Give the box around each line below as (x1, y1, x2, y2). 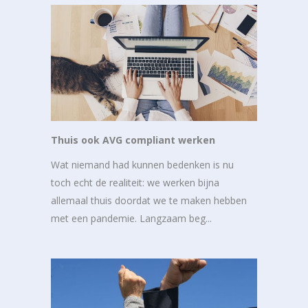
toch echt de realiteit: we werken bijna (51, 175, 219, 189)
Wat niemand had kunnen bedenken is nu (51, 157, 234, 171)
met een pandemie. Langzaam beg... (51, 211, 212, 225)
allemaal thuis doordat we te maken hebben (51, 193, 247, 207)
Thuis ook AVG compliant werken (51, 133, 215, 146)
